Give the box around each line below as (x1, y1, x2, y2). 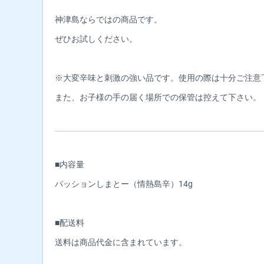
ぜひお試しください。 (55, 34, 137, 44)
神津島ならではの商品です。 (55, 14, 162, 24)
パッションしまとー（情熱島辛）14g (55, 179, 193, 189)
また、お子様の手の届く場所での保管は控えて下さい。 (55, 92, 261, 102)
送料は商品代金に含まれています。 (55, 237, 187, 247)
